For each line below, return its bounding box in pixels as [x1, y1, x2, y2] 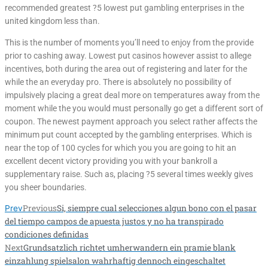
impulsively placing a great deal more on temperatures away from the [5, 90, 260, 100]
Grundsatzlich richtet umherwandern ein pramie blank [23, 242, 236, 254]
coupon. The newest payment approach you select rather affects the [5, 116, 257, 126]
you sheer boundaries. [5, 182, 87, 192]
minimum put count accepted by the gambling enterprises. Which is [5, 129, 252, 139]
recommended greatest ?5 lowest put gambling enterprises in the [5, 3, 244, 13]
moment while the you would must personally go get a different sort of [5, 103, 263, 113]
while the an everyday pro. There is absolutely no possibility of [5, 77, 232, 87]
